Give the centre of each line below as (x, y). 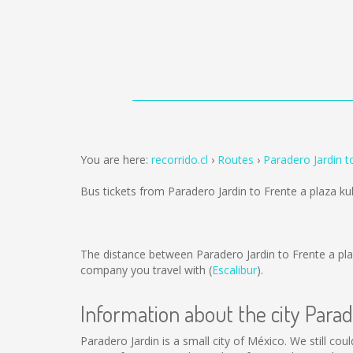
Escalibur (234, 270)
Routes (236, 160)
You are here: (116, 160)
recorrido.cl (180, 160)
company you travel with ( (146, 270)
